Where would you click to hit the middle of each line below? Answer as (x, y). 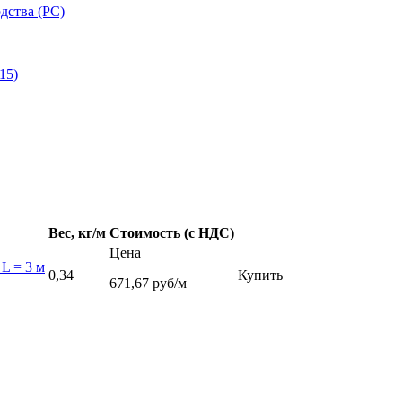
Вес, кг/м (77, 232)
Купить (260, 275)
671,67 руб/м (148, 283)
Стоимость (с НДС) (172, 232)
